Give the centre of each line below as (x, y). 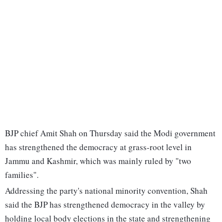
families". (22, 175)
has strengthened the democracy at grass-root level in (98, 147)
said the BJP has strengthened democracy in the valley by (105, 205)
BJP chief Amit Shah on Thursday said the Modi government (110, 133)
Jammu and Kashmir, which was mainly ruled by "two (98, 161)
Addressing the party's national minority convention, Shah (106, 191)
